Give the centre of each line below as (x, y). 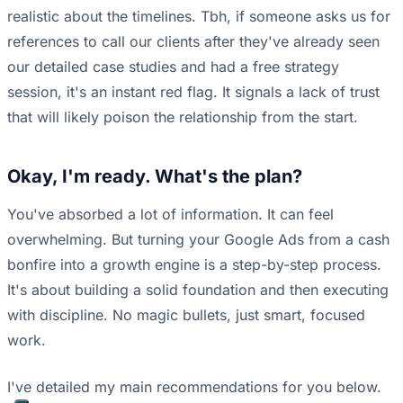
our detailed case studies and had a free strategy (173, 67)
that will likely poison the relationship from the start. (183, 117)
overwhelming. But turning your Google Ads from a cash (198, 240)
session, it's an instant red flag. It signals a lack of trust (193, 92)
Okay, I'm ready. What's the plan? (155, 177)
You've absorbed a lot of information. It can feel (170, 215)
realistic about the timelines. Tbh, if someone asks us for (199, 17)
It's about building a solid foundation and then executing (198, 290)
